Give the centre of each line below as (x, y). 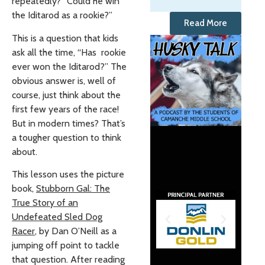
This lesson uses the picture (68, 174)
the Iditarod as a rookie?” (62, 15)
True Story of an (45, 203)
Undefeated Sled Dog (57, 217)
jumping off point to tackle (66, 245)
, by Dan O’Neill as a (76, 231)
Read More (206, 23)
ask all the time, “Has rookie (69, 52)
